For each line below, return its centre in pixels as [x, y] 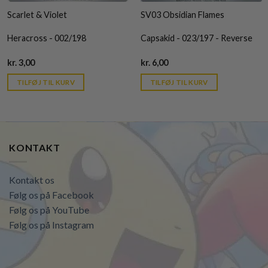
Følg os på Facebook [51, 195]
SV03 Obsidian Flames [183, 15]
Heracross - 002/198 [47, 38]
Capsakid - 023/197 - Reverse [196, 38]
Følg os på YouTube [49, 210]
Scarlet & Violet [38, 15]
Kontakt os [32, 180]
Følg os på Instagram [51, 225]
